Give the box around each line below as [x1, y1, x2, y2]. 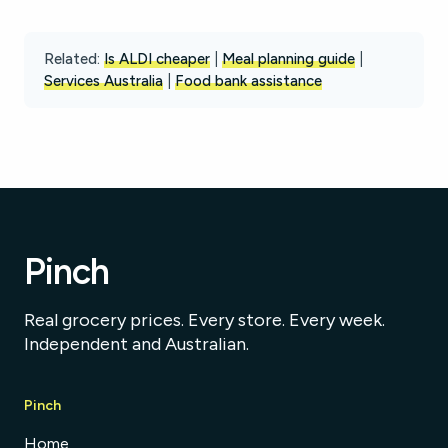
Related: [44, 50, 100, 68]
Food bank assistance [175, 72, 322, 90]
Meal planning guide [222, 50, 355, 68]
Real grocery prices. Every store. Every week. [24, 309, 385, 331]
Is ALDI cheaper [104, 50, 210, 68]
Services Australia [44, 72, 163, 90]
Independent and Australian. [24, 333, 249, 355]
